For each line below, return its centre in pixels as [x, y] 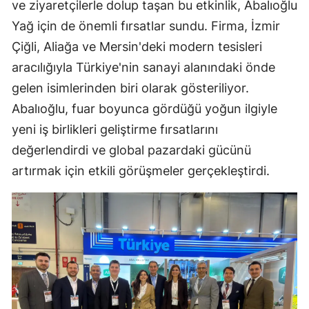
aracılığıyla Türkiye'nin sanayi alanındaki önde [143, 67]
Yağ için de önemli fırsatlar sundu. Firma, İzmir [146, 26]
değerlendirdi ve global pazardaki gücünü [131, 150]
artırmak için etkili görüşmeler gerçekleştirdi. [141, 170]
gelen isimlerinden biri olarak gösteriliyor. [130, 88]
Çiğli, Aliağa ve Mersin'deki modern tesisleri [137, 46]
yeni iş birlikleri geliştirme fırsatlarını [115, 129]
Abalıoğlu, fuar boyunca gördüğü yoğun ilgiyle [144, 108]
